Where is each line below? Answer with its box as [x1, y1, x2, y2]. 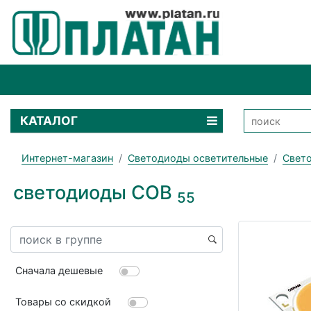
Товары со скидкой [15, 295, 112, 308]
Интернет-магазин [22, 151, 113, 164]
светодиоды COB [13, 180, 177, 204]
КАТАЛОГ [19, 113, 81, 128]
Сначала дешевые [15, 264, 103, 276]
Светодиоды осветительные [128, 151, 268, 164]
